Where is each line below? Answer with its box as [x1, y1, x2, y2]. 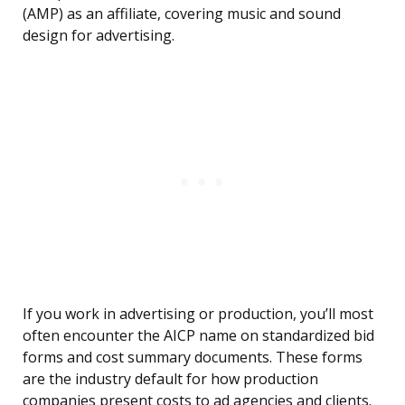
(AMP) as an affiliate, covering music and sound [23, 4, 341, 24]
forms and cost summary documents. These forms [23, 347, 363, 368]
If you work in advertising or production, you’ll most [23, 304, 373, 325]
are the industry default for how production [23, 369, 318, 390]
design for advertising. [23, 25, 174, 46]
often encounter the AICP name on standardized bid [23, 325, 374, 346]
